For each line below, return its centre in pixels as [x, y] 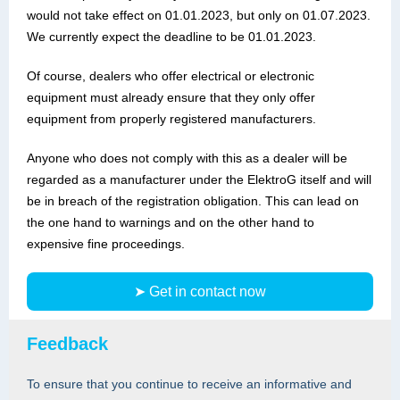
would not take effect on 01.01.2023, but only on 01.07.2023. [199, 15]
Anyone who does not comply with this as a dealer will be [187, 158]
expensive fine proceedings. [106, 244]
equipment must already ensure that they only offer [171, 97]
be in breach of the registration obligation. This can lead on [193, 201]
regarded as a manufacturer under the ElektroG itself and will [199, 179]
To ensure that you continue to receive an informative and [189, 384]
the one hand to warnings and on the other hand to [171, 222]
